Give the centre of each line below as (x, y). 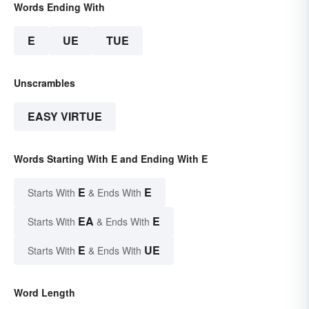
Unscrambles (44, 82)
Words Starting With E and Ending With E (111, 158)
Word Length (44, 292)
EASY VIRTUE (65, 116)
